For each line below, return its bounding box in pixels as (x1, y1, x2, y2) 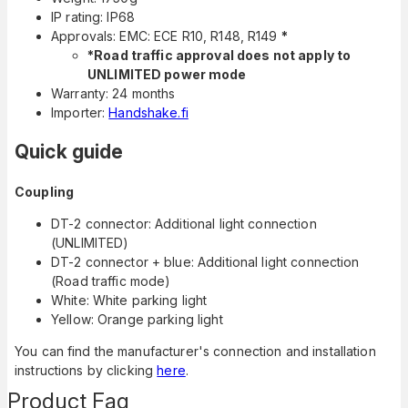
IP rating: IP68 (51, 8, 135, 25)
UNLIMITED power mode (87, 66, 247, 82)
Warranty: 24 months (51, 85, 176, 101)
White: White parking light (51, 291, 208, 308)
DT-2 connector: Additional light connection (51, 215, 317, 231)
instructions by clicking (15, 362, 158, 378)
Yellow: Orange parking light (51, 311, 223, 327)
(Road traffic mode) (51, 272, 171, 289)
